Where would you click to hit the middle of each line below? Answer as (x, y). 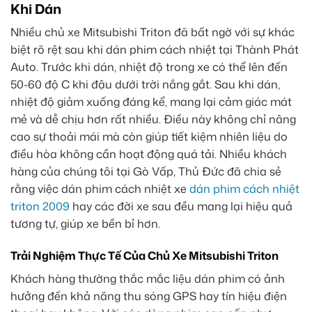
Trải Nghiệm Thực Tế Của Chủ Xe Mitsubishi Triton (145, 256)
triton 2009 (40, 206)
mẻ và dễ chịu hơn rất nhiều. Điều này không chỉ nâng (153, 119)
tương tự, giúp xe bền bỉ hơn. (85, 224)
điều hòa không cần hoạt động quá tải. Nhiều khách (149, 154)
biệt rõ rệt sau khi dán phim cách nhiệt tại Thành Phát (155, 50)
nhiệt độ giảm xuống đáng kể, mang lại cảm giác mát (151, 102)
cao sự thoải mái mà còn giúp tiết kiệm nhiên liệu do (149, 137)
